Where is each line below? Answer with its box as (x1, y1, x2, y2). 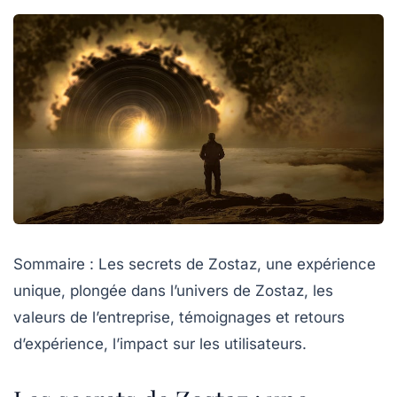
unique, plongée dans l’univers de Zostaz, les (13, 281, 333, 300)
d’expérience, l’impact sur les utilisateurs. (13, 334, 307, 353)
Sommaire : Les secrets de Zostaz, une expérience (13, 254, 376, 273)
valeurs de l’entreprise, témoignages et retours (13, 307, 345, 326)
